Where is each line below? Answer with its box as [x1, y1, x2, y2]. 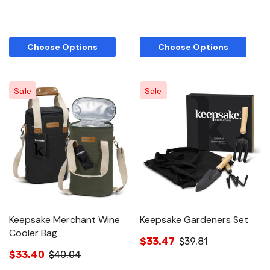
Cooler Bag [9, 226, 57, 239]
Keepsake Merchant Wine [9, 213, 120, 226]
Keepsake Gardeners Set [139, 213, 248, 226]
